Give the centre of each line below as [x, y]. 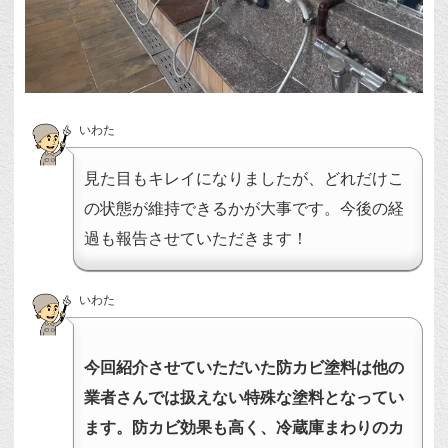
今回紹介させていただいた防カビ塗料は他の [244, 367]
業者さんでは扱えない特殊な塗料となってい [244, 397]
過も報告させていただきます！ [196, 238]
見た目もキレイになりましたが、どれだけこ [244, 178]
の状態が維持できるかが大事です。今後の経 [244, 208]
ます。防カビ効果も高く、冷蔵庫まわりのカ [244, 427]
